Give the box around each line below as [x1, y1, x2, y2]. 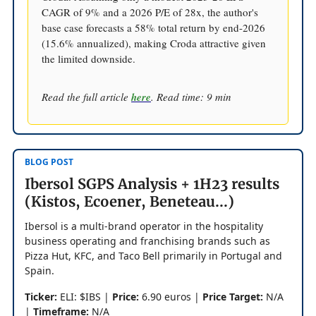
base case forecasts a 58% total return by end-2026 [42, 20, 265, 35]
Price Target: [202, 289, 263, 303]
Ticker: [25, 289, 57, 303]
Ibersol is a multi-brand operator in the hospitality [25, 219, 263, 233]
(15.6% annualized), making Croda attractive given [42, 35, 266, 50]
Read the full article [42, 89, 131, 104]
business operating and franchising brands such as [25, 233, 270, 248]
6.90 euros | [139, 289, 202, 303]
